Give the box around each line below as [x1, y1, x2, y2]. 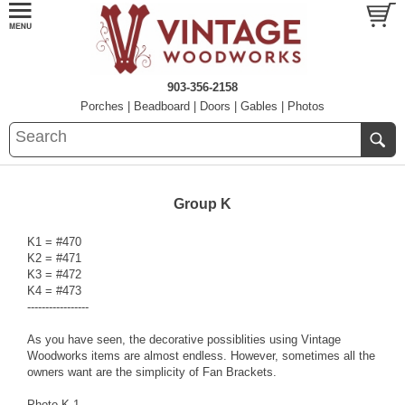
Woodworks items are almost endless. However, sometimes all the [27, 349, 375, 363]
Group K [174, 196, 231, 212]
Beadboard [134, 99, 190, 113]
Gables [240, 99, 278, 113]
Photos [287, 99, 325, 113]
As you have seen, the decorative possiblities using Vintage [27, 333, 341, 346]
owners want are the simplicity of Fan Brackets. [27, 365, 277, 379]
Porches [80, 99, 124, 113]
